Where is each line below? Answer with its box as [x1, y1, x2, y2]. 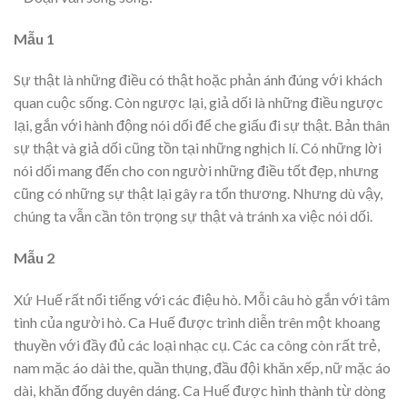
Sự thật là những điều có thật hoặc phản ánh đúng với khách [14, 71, 382, 89]
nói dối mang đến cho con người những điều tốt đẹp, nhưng [14, 162, 379, 180]
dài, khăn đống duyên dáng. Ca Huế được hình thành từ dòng [14, 381, 386, 399]
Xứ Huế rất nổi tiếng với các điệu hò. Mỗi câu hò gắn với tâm [14, 290, 390, 308]
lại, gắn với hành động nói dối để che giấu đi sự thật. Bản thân [14, 116, 390, 134]
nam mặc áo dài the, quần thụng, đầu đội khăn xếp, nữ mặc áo [14, 358, 391, 376]
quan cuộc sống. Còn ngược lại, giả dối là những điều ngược [14, 94, 383, 112]
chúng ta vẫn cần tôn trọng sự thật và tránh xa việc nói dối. [14, 207, 372, 225]
